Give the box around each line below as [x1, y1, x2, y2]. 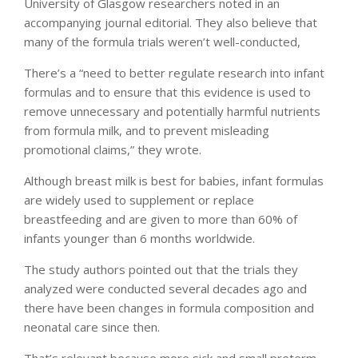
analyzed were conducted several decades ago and [24, 280, 307, 296]
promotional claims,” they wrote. [24, 141, 201, 157]
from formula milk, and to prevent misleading [24, 121, 269, 138]
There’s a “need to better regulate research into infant [24, 64, 324, 81]
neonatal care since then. [24, 318, 160, 335]
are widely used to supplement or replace [24, 191, 254, 208]
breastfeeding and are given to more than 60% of [24, 210, 297, 227]
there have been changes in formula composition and [24, 299, 314, 316]
